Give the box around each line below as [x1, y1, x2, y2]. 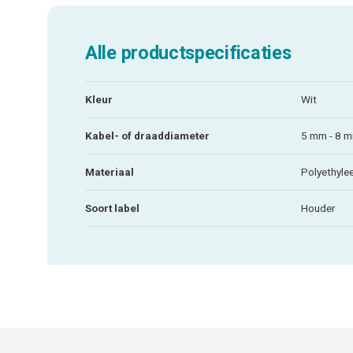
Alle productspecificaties [85, 41, 292, 64]
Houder [301, 201, 335, 214]
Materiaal [85, 165, 134, 178]
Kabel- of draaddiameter [85, 128, 210, 142]
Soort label [85, 201, 139, 214]
